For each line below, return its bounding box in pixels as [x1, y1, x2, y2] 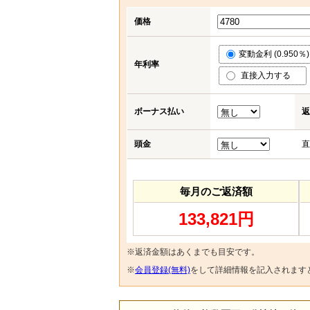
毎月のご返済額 [179, 185, 253, 197]
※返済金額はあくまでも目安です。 [127, 247, 259, 257]
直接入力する [239, 71, 299, 80]
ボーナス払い [134, 107, 184, 116]
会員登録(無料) [135, 265, 190, 275]
